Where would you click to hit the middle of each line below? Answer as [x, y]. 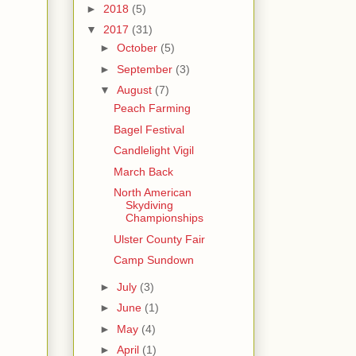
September [146, 69]
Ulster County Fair [159, 239]
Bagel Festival [149, 129]
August [135, 90]
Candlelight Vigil [153, 151]
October [138, 48]
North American [152, 193]
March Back [143, 171]
